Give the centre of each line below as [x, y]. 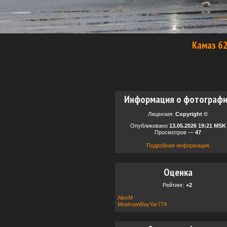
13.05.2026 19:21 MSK [197, 126]
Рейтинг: [174, 185]
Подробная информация [178, 145]
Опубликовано [149, 126]
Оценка [178, 172]
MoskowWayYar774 [142, 204]
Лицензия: [162, 114]
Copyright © [192, 114]
